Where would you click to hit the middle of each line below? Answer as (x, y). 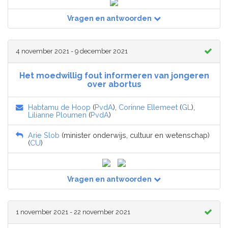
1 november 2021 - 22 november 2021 (73, 212)
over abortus (114, 84)
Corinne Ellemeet (148, 107)
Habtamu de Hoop (59, 107)
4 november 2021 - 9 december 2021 (72, 51)
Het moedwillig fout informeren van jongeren (114, 76)
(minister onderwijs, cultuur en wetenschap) (135, 135)
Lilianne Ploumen (57, 115)
